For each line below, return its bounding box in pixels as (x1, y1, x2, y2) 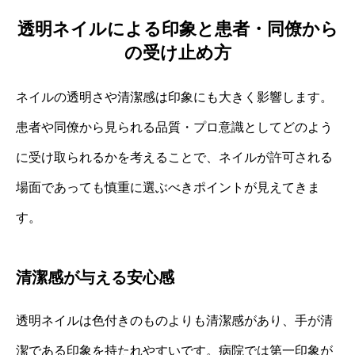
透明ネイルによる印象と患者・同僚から (17, 18, 338, 39)
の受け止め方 (124, 42, 231, 63)
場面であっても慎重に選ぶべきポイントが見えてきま (16, 180, 320, 194)
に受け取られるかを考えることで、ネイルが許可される (16, 150, 333, 164)
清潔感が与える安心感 (16, 268, 174, 286)
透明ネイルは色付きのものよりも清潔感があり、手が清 (16, 313, 333, 327)
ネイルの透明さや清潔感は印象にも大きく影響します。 (16, 90, 333, 104)
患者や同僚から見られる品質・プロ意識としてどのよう (16, 120, 333, 134)
